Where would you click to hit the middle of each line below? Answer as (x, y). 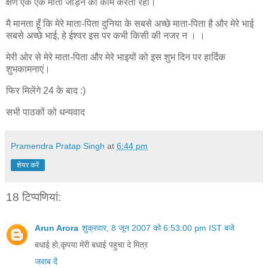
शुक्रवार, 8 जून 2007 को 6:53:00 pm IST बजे (158, 228)
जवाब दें (46, 262)
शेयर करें (28, 165)
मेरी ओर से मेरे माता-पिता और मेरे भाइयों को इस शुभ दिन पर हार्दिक (116, 57)
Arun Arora (57, 228)
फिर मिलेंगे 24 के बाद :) (46, 90)
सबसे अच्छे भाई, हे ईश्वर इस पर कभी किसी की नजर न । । (106, 36)
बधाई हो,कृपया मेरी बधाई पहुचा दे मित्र (91, 245)
